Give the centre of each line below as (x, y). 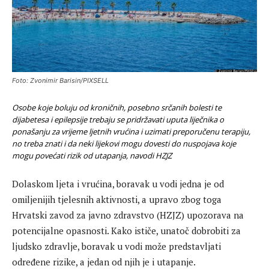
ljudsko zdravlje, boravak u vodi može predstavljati (116, 246)
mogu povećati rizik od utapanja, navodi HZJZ (92, 155)
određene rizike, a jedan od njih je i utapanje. (104, 261)
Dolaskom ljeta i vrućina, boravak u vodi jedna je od (118, 183)
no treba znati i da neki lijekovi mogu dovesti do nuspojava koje (124, 143)
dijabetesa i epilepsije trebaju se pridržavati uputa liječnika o (118, 119)
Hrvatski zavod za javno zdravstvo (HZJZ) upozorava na (128, 215)
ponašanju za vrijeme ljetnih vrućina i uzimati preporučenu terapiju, (131, 131)
